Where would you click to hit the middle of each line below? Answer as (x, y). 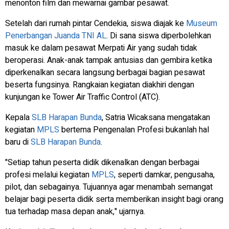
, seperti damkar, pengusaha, (164, 175)
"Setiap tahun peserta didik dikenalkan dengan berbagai (102, 163)
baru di (18, 142)
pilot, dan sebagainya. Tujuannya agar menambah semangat (109, 187)
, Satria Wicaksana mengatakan (156, 118)
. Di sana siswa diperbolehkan (159, 36)
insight (173, 200)
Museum (202, 24)
